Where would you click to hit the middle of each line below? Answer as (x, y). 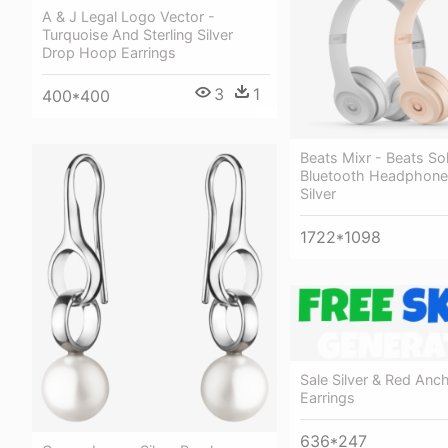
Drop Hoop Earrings (109, 52)
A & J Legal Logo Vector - (128, 16)
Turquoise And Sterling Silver (137, 34)
